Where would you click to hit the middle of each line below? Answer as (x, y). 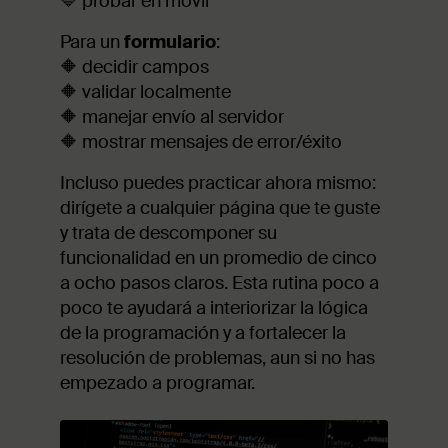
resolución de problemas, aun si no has (217, 357)
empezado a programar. (157, 382)
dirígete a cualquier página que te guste (220, 207)
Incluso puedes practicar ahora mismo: (218, 182)
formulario (170, 41)
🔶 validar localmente (145, 91)
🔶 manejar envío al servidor (172, 116)
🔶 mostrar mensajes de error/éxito (201, 141)
